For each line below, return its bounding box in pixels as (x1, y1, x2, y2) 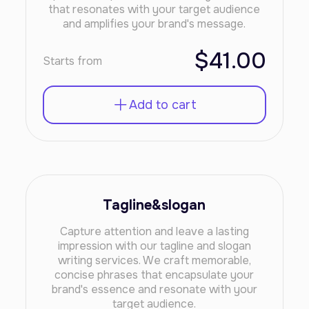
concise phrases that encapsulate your (54, 268, 255, 282)
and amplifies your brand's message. (63, 17, 246, 31)
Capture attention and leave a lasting (59, 224, 249, 239)
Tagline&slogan (103, 197, 206, 214)
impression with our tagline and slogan (57, 239, 251, 253)
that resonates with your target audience (48, 2, 261, 17)
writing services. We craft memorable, (57, 253, 251, 268)
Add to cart (128, 97, 197, 112)
